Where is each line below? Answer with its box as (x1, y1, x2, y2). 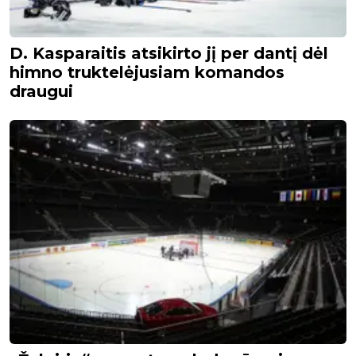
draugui (10, 82, 73, 102)
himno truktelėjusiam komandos (10, 63, 284, 83)
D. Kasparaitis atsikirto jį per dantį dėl (10, 44, 328, 64)
